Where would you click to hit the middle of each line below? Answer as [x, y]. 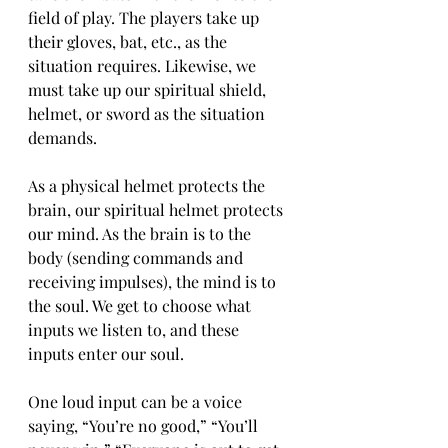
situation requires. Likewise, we [144, 65]
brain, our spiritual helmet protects [157, 209]
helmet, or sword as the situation [148, 113]
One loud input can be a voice [137, 401]
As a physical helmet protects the [148, 185]
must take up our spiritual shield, [149, 89]
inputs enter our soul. [106, 353]
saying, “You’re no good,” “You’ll [145, 425]
